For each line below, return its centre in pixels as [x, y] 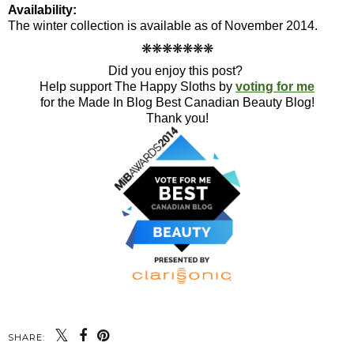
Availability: [42, 10]
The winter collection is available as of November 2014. [163, 26]
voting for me [275, 87]
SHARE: [26, 338]
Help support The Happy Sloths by [137, 87]
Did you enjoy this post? [177, 71]
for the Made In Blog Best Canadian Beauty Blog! [177, 103]
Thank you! [177, 119]
